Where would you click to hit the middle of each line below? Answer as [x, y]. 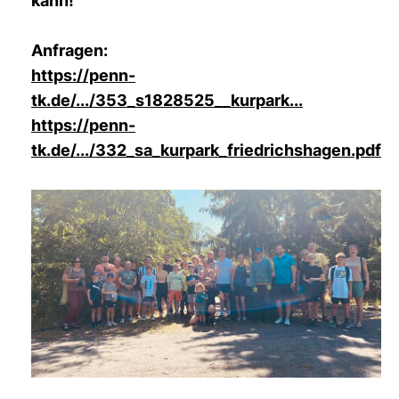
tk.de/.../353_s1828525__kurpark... [167, 100]
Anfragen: [69, 50]
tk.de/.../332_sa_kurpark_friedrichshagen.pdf [206, 150]
